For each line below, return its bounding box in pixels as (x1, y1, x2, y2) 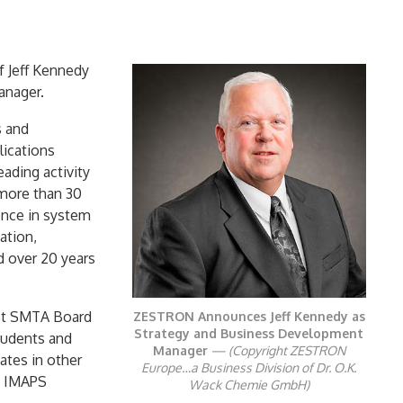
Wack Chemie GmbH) (188, 377, 309, 392)
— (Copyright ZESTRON (207, 343, 345, 358)
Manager (152, 343, 208, 358)
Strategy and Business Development (134, 326, 364, 341)
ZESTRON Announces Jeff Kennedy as (132, 309, 365, 324)
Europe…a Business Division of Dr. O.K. (141, 360, 357, 375)
